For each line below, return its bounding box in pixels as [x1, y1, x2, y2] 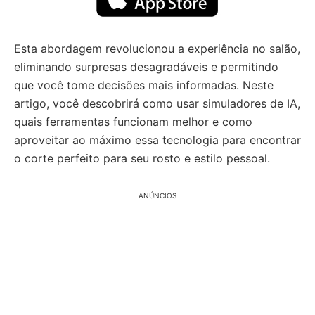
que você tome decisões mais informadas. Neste [14, 77, 274, 92]
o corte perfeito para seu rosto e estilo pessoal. [14, 150, 270, 165]
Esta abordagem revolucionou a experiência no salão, [14, 41, 300, 56]
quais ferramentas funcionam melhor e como [14, 114, 252, 129]
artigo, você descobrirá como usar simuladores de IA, [14, 96, 300, 110]
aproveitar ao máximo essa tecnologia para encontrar [14, 132, 301, 147]
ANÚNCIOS [139, 191, 176, 200]
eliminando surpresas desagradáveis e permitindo [14, 59, 278, 74]
